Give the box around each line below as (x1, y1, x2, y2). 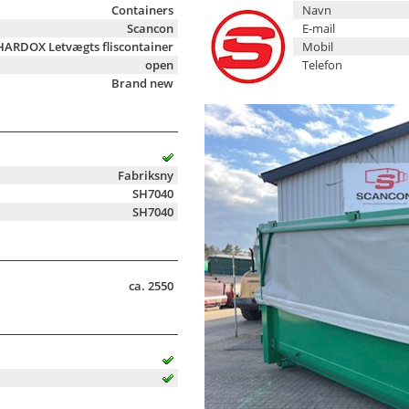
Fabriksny (118, 167, 173, 184)
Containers (111, 2, 173, 18)
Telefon (302, 57, 342, 74)
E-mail (302, 20, 335, 37)
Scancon (127, 20, 173, 37)
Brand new (111, 75, 173, 91)
